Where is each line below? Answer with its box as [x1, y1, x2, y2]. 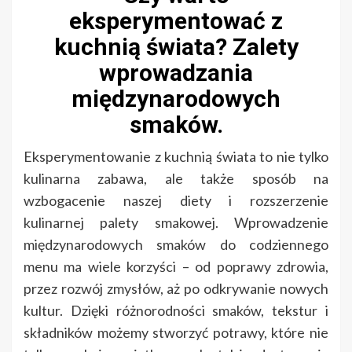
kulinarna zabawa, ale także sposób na [24, 170, 328, 188]
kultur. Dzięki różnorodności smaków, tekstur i [24, 302, 328, 320]
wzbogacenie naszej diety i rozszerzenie [24, 192, 328, 210]
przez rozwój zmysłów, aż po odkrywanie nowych [24, 280, 328, 298]
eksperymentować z [69, 7, 283, 35]
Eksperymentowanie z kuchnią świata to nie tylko [24, 148, 328, 166]
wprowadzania [99, 59, 253, 87]
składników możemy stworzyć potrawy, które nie [24, 324, 328, 342]
